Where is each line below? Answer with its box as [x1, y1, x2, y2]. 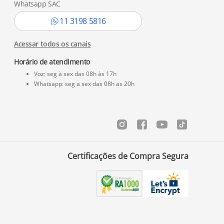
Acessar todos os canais [14, 39, 91, 48]
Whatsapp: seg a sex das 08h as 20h [34, 79, 134, 88]
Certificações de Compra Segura [67, 150, 188, 161]
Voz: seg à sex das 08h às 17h [34, 69, 116, 78]
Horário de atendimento [14, 57, 90, 66]
